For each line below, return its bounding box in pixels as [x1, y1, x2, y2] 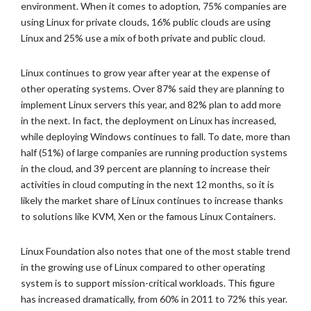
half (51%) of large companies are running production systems [21, 146, 287, 158]
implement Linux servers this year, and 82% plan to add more [21, 99, 281, 110]
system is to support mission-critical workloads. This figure [21, 277, 275, 289]
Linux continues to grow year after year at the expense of [21, 67, 270, 78]
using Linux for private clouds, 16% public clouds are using [21, 16, 271, 28]
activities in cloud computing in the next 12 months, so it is [21, 178, 274, 190]
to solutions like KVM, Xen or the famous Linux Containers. [21, 210, 276, 222]
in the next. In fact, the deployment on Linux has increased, [21, 115, 276, 126]
